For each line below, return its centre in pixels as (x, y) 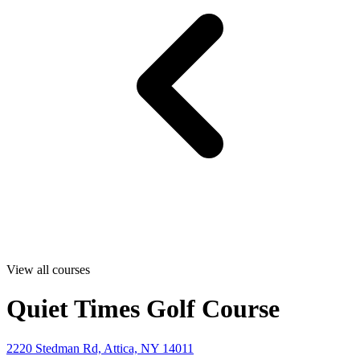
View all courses (48, 270)
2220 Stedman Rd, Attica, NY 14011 (100, 348)
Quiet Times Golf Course (143, 309)
